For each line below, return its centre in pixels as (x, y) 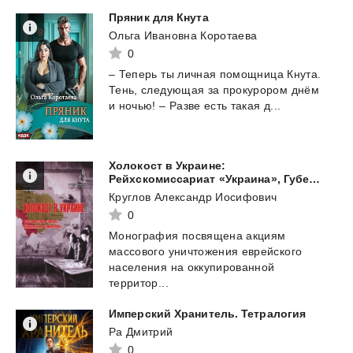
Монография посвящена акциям (197, 236)
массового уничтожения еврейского (206, 252)
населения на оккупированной (192, 268)
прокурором (255, 90)
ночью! (137, 106)
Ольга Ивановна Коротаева (183, 36)
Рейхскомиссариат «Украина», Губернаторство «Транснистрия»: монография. (315, 179)
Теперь (138, 74)
